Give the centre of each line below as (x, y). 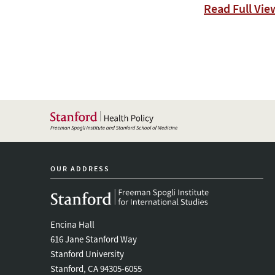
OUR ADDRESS (80, 168)
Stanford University (87, 254)
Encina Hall (72, 224)
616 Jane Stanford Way (94, 239)
